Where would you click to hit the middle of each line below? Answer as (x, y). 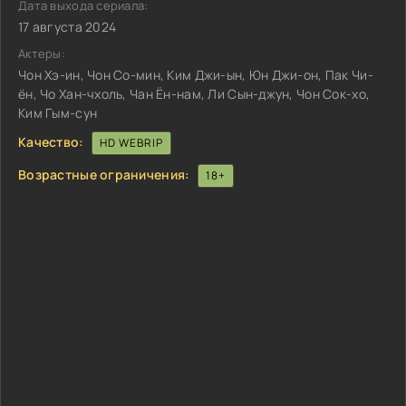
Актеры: (42, 53)
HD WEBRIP (131, 143)
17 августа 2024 (68, 27)
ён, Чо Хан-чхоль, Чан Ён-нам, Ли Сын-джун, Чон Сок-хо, (194, 94)
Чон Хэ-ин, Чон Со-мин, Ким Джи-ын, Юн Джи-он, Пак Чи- (196, 75)
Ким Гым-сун (58, 113)
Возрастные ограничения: (104, 174)
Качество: (51, 141)
